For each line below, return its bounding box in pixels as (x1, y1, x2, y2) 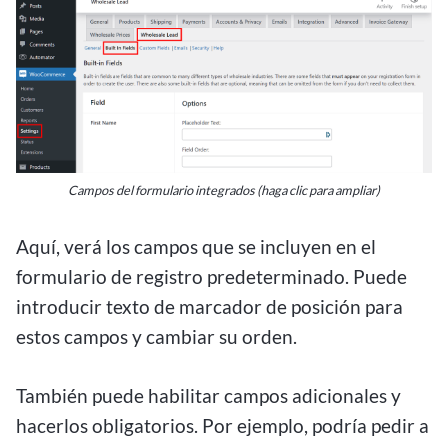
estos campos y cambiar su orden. (16, 324, 297, 348)
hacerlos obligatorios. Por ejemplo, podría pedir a (16, 413, 429, 437)
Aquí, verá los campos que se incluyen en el (16, 234, 376, 258)
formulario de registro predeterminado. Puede (16, 264, 407, 288)
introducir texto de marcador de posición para (16, 294, 403, 318)
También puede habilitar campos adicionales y (16, 383, 401, 407)
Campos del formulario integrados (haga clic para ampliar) (68, 181, 380, 198)
